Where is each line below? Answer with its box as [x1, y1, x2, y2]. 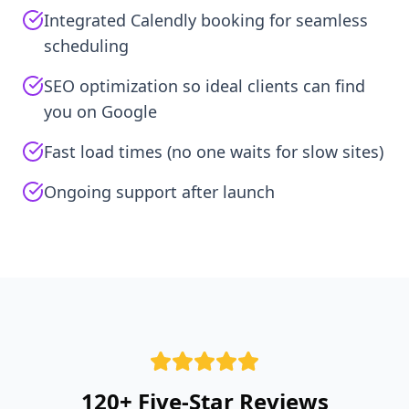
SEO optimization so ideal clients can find [44, 75, 365, 97]
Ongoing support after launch [44, 181, 275, 203]
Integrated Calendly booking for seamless [44, 9, 368, 31]
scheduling [44, 35, 129, 57]
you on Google [44, 100, 157, 122]
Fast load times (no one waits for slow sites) [44, 141, 383, 163]
